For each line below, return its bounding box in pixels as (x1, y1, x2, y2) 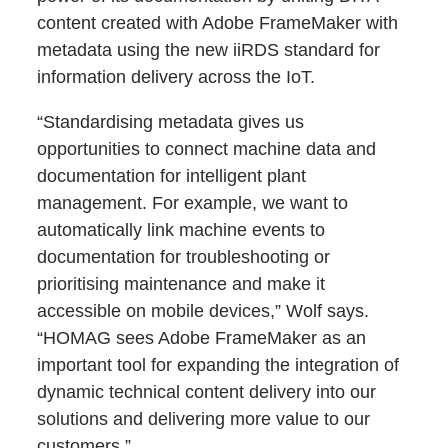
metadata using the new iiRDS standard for (37, 40, 381, 61)
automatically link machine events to (37, 220, 326, 241)
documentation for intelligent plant (37, 166, 307, 187)
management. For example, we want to (37, 193, 349, 214)
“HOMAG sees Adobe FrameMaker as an (37, 328, 367, 349)
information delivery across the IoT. (37, 67, 316, 88)
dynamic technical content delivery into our (37, 382, 377, 403)
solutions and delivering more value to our (37, 409, 371, 430)
